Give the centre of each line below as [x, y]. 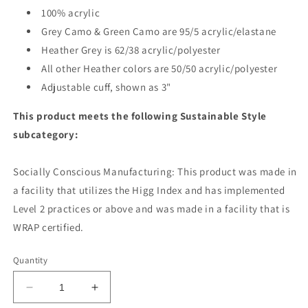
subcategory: [46, 135]
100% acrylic [71, 13]
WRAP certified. [48, 228]
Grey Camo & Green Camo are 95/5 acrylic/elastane [159, 32]
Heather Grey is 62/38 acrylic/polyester [131, 50]
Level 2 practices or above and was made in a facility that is [152, 209]
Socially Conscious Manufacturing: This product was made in [155, 172]
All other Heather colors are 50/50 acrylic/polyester [159, 69]
